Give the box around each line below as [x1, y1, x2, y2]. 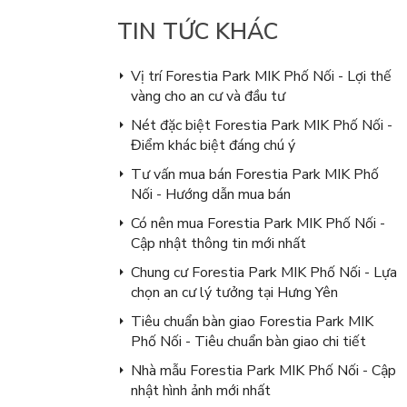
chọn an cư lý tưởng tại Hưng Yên [130, 282, 338, 303]
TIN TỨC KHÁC [116, 15, 278, 47]
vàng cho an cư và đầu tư [130, 85, 285, 106]
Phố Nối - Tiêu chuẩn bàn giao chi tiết [130, 331, 366, 352]
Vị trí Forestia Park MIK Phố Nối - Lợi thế [130, 65, 392, 86]
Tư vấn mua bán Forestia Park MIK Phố [130, 164, 379, 184]
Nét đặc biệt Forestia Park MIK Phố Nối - [130, 114, 392, 135]
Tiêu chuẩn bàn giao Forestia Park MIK [130, 311, 373, 332]
